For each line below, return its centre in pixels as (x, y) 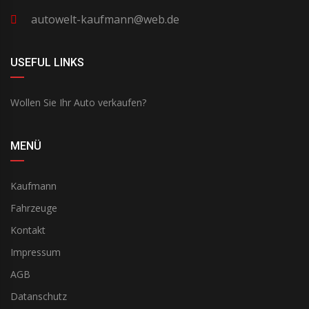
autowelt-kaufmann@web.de (105, 20)
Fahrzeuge (34, 208)
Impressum (36, 252)
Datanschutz (39, 297)
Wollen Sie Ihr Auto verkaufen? (78, 103)
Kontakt (28, 230)
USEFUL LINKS (47, 63)
